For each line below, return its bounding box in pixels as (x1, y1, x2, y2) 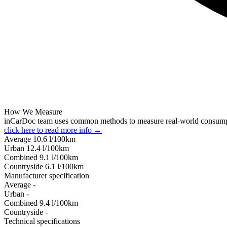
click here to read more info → (4, 125, 102, 134)
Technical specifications (4, 216, 80, 225)
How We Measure (4, 107, 62, 116)
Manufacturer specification (4, 171, 89, 180)
